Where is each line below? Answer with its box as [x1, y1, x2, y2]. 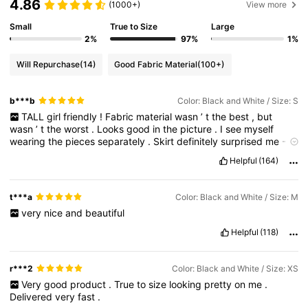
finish [62, 147, 89, 159]
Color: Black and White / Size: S [177, 95, 298, 106]
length [207, 147, 239, 159]
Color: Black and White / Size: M [175, 191, 298, 202]
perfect [181, 159, 218, 172]
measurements [42, 159, 111, 172]
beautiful [85, 206, 124, 219]
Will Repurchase [16, 59, 80, 70]
